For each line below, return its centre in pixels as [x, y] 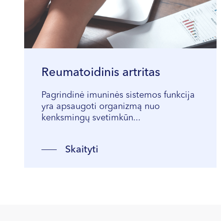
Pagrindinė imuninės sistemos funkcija [118, 95]
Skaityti [82, 150]
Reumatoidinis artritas [101, 73]
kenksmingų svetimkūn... [91, 118]
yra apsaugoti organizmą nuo [101, 107]
